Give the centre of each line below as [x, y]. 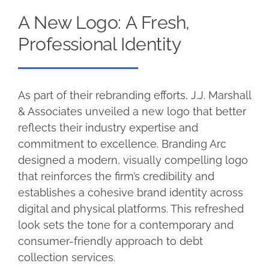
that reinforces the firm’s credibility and [116, 176]
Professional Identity [99, 44]
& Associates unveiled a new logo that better [132, 111]
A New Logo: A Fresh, [104, 22]
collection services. [66, 257]
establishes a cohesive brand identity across [130, 192]
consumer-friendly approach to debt [110, 241]
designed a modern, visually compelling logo [133, 160]
